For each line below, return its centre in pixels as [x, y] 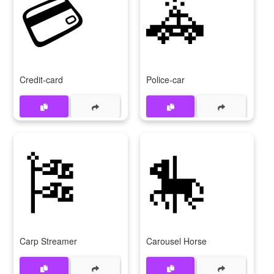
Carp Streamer [48, 241]
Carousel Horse [176, 241]
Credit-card [41, 80]
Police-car [165, 80]
